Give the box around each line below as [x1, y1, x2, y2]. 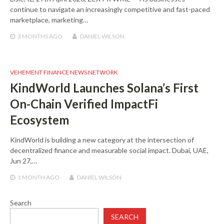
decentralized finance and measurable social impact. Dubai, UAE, [10, 146, 208, 155]
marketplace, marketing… [10, 15, 88, 24]
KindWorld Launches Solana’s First [10, 80, 198, 95]
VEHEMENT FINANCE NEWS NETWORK [10, 68, 118, 76]
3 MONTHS [17, 32, 48, 40]
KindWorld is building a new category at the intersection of [10, 135, 194, 144]
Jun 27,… [10, 156, 37, 165]
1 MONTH [17, 173, 45, 181]
